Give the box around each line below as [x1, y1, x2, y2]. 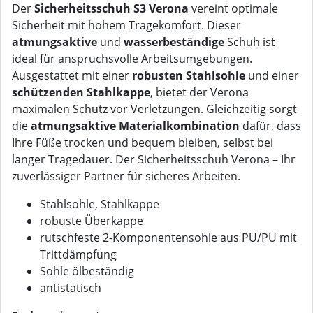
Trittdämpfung [40, 247, 117, 263]
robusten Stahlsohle [132, 68, 245, 84]
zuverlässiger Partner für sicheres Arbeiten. [12, 168, 240, 184]
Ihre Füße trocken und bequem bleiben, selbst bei [12, 135, 273, 151]
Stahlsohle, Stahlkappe [40, 196, 159, 212]
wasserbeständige [124, 34, 224, 50]
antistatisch [40, 280, 101, 296]
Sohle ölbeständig [40, 263, 134, 279]
